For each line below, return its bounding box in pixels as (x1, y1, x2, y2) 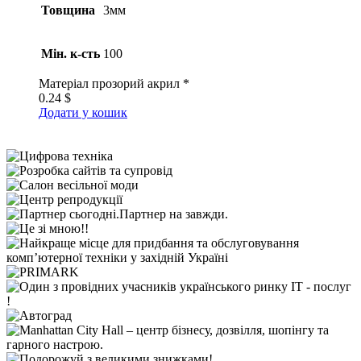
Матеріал (39, 77, 89, 91)
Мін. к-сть (41, 47, 100, 61)
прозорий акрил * (89, 77, 189, 91)
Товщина (41, 3, 95, 18)
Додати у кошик (39, 106, 127, 120)
